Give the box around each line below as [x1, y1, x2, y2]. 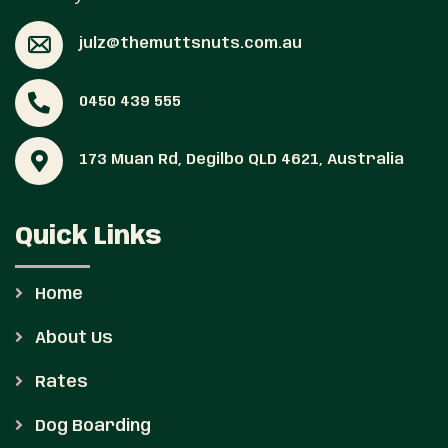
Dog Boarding [31, 417, 151, 435]
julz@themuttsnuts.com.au [79, 36, 302, 53]
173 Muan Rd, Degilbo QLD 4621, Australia [79, 152, 404, 169]
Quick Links [15, 224, 162, 250]
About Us [31, 329, 113, 347]
